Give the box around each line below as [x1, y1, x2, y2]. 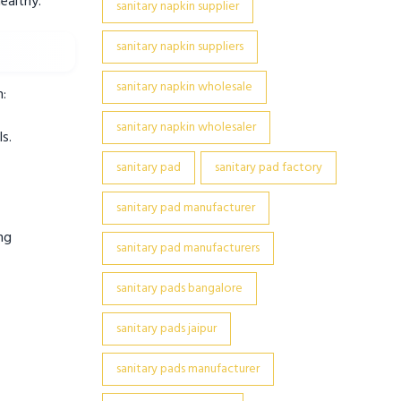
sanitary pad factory [214, 158, 322, 178]
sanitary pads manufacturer [115, 359, 260, 380]
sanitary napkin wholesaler [115, 117, 256, 138]
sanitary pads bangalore [115, 278, 243, 299]
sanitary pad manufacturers [115, 238, 260, 259]
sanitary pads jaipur [115, 319, 217, 339]
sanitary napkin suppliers [115, 37, 243, 57]
